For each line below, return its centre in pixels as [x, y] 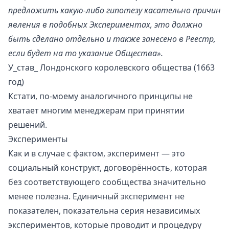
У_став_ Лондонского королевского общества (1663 [111, 67]
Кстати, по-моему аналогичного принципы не [100, 96]
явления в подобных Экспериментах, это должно [105, 24]
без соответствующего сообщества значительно [107, 182]
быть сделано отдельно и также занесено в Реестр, [112, 39]
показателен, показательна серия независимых [104, 210]
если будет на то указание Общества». [86, 53]
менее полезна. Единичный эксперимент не [96, 196]
